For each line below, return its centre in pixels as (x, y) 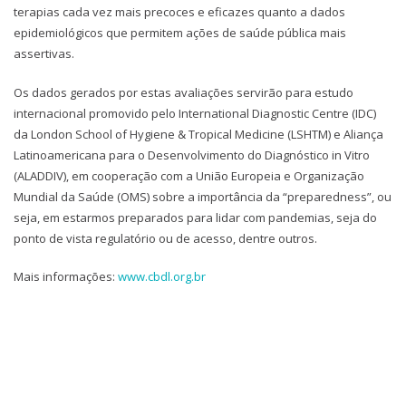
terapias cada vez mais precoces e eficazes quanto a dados (179, 12)
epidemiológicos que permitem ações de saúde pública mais (180, 33)
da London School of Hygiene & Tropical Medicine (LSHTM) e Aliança (198, 134)
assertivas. (44, 54)
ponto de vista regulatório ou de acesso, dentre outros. (165, 238)
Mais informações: (66, 277)
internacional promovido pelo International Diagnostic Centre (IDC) (195, 113)
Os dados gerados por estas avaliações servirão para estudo (184, 92)
